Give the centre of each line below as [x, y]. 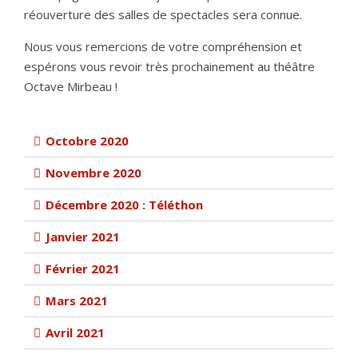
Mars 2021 [77, 300]
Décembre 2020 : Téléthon [124, 205]
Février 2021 [83, 268]
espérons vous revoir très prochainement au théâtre [169, 66]
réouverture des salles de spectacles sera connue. [163, 14]
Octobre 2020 [87, 141]
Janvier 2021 [83, 237]
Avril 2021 [75, 332]
